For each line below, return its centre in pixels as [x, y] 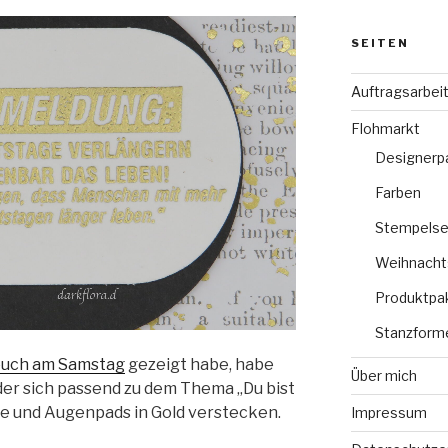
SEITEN [379, 42]
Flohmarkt [385, 128]
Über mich [383, 375]
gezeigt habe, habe [199, 365]
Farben [397, 192]
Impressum [388, 412]
